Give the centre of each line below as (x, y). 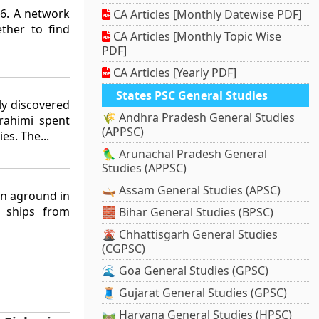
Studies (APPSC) (145, 168)
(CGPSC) (124, 249)
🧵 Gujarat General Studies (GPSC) (195, 293)
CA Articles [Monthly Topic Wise (196, 37)
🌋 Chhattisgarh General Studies (190, 235)
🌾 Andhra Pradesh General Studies (199, 118)
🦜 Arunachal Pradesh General (185, 154)
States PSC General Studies (192, 96)
